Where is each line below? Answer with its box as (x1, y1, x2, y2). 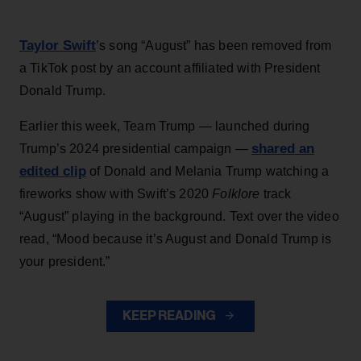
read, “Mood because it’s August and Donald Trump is (19, 231, 332, 246)
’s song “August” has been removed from (96, 38, 332, 52)
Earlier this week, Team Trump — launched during (19, 118, 310, 133)
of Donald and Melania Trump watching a (86, 164, 330, 178)
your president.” (19, 254, 110, 268)
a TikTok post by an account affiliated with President (19, 60, 321, 75)
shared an (251, 140, 314, 156)
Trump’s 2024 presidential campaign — (19, 141, 251, 156)
